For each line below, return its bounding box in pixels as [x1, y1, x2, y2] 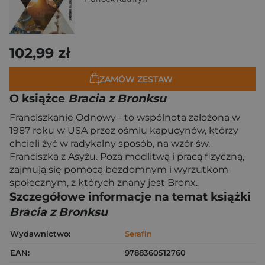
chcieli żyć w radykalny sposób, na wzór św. [9, 138, 210, 149]
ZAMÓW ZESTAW [99, 73, 173, 85]
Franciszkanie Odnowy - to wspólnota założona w [9, 112, 240, 123]
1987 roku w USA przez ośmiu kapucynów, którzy [9, 125, 238, 136]
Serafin [125, 229, 152, 238]
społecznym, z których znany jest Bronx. [9, 177, 198, 188]
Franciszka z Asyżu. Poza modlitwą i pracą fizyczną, [9, 151, 244, 162]
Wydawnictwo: [10, 229, 70, 238]
